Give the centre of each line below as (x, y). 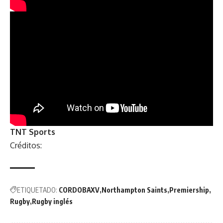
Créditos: (26, 146)
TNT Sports (33, 132)
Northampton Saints (134, 190)
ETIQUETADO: (37, 190)
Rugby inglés (52, 202)
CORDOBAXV (79, 190)
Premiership (189, 190)
